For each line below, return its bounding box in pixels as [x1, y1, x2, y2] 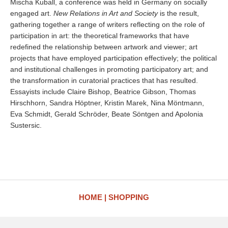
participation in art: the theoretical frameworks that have [10, 32, 189, 40]
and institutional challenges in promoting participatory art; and [10, 65, 208, 73]
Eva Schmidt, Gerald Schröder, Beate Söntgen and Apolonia [10, 110, 203, 118]
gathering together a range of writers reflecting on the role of [10, 20, 205, 28]
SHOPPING [108, 193, 149, 202]
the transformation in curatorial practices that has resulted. [10, 76, 198, 84]
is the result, [158, 9, 199, 17]
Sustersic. [10, 121, 42, 129]
